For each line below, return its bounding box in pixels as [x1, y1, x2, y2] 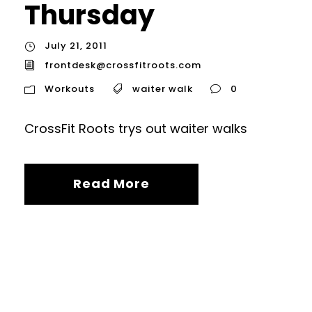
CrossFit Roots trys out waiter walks [24, 119, 247, 137]
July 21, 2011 [45, 39, 107, 53]
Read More [73, 174, 150, 192]
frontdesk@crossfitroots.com [45, 58, 201, 72]
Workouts [45, 81, 95, 95]
